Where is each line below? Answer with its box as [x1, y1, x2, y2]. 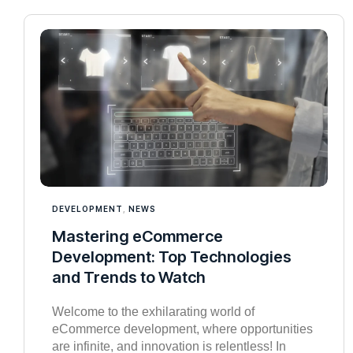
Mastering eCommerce [52, 227, 223, 247]
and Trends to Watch [52, 268, 206, 288]
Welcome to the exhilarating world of [52, 305, 255, 319]
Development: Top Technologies [52, 247, 292, 267]
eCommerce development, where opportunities [52, 322, 313, 336]
